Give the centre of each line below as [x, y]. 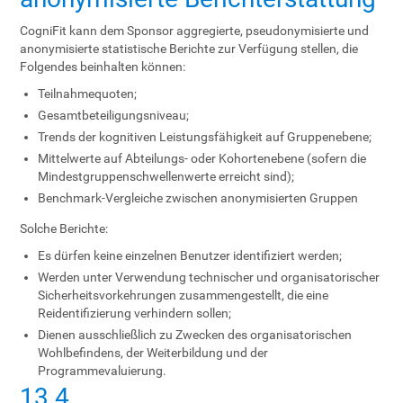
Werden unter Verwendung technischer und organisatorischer [209, 277]
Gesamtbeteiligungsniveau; [114, 115]
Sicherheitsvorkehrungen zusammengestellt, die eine [184, 295]
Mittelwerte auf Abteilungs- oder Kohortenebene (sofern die [202, 158]
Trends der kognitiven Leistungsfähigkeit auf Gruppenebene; [205, 137]
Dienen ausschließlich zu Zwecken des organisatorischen [195, 335]
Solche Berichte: [64, 228]
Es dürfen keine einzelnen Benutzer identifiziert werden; [190, 255]
